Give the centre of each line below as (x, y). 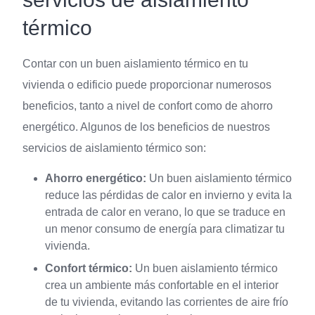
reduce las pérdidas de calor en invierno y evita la (168, 195)
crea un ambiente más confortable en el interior (162, 285)
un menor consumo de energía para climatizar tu (165, 229)
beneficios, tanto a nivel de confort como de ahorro (148, 106)
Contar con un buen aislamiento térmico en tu (135, 64)
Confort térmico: (89, 269)
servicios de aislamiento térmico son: (114, 148)
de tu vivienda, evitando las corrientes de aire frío (167, 302)
